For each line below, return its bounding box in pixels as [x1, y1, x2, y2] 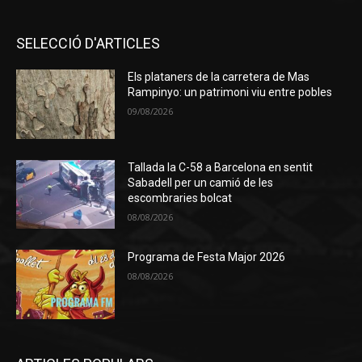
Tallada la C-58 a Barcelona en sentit [128, 160, 314, 174]
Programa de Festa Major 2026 [128, 250, 286, 264]
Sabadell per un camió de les [128, 175, 274, 189]
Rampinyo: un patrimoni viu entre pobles [128, 85, 333, 99]
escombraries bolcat [128, 191, 233, 204]
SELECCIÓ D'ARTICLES [16, 34, 160, 52]
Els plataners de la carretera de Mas [128, 69, 310, 83]
